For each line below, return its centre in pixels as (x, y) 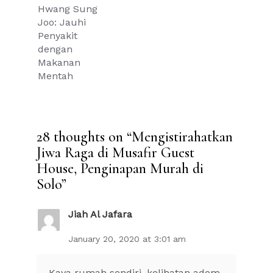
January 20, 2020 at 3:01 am (127, 239)
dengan (55, 49)
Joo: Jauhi (62, 22)
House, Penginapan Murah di (120, 168)
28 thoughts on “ (84, 136)
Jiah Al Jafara (100, 214)
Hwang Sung (68, 9)
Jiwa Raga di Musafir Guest (115, 152)
